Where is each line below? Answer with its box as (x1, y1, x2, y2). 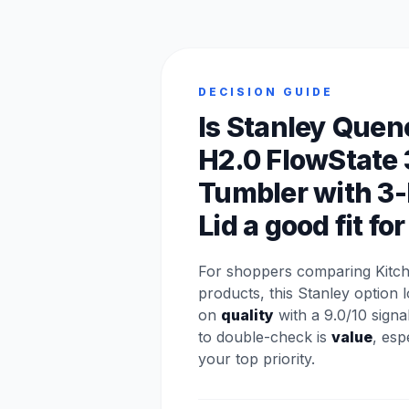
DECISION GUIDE (198, 85, 333, 99)
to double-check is (198, 328, 331, 346)
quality (221, 306, 274, 324)
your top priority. (198, 350, 315, 368)
